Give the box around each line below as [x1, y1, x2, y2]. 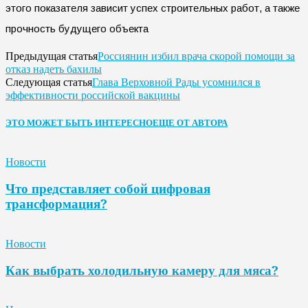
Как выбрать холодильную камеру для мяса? [5, 263, 278, 278]
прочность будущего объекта [5, 22, 148, 34]
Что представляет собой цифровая [5, 181, 210, 197]
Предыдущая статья [5, 49, 98, 62]
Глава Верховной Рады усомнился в [92, 75, 261, 89]
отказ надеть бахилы [5, 62, 102, 76]
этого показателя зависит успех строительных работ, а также [5, 1, 300, 14]
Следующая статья [5, 76, 92, 88]
